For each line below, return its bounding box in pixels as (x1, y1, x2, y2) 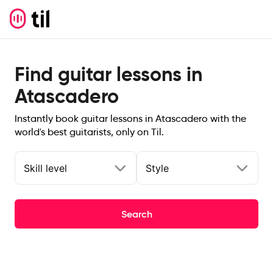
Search (121, 208, 152, 220)
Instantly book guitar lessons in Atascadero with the (15, 113, 246, 124)
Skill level (24, 161, 67, 174)
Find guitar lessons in (15, 62, 202, 87)
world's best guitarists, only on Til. (15, 126, 164, 138)
